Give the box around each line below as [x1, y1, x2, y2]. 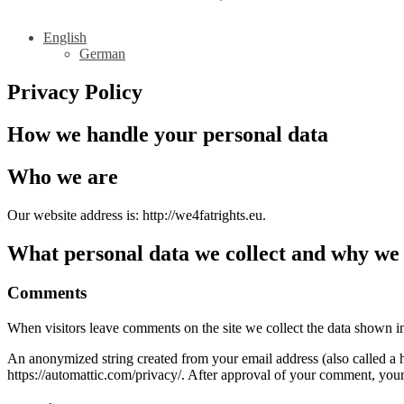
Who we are [7, 164, 118, 188]
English [43, 30, 87, 45]
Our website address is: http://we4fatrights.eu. [7, 207, 266, 223]
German [79, 46, 125, 61]
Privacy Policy [7, 79, 142, 104]
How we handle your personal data [7, 122, 328, 146]
